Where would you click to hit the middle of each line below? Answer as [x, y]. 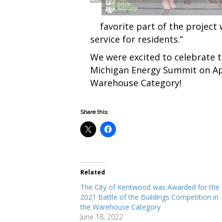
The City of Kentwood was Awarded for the [150, 187]
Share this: [94, 112]
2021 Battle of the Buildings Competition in [149, 197]
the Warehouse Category [120, 207]
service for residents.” [137, 39]
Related [93, 172]
